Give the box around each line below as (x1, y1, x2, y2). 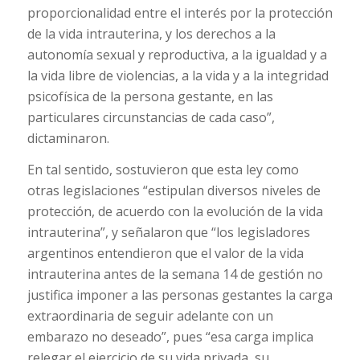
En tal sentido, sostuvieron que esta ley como (27, 161, 299, 179)
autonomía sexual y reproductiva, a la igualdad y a (27, 45, 327, 63)
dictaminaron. (27, 129, 109, 147)
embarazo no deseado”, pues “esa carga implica (27, 328, 313, 346)
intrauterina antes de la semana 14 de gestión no (27, 265, 323, 284)
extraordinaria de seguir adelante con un (27, 307, 273, 325)
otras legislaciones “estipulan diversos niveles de (27, 182, 321, 200)
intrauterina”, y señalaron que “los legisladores (27, 223, 310, 242)
